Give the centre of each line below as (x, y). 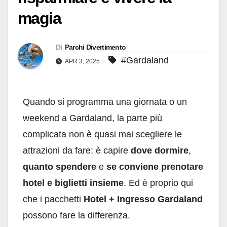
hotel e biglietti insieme (73, 183)
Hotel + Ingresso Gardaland (143, 199)
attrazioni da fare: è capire (77, 151)
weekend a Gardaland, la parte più (92, 118)
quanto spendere (60, 167)
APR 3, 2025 (83, 62)
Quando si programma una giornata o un (105, 102)
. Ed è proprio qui (158, 183)
